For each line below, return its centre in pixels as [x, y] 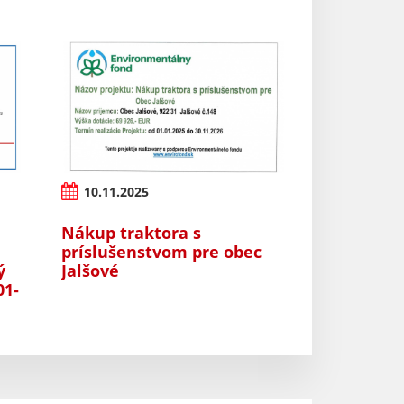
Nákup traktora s [131, 232]
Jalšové [90, 270]
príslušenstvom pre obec [161, 251]
